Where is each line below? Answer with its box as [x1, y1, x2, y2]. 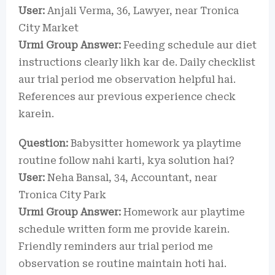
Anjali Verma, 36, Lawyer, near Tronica [45, 4, 239, 17]
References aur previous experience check [18, 90, 236, 103]
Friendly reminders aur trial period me [18, 240, 213, 252]
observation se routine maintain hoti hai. [18, 257, 227, 269]
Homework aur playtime [121, 206, 245, 218]
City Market [18, 21, 79, 34]
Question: [18, 137, 68, 149]
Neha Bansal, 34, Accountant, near [45, 171, 217, 184]
